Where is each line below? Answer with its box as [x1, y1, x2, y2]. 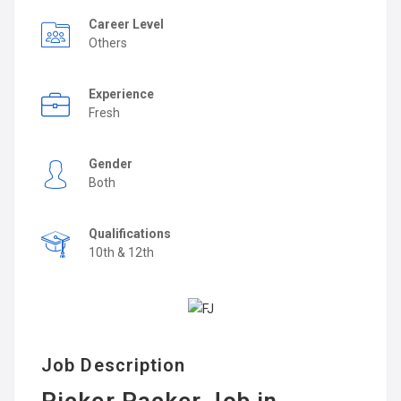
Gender [89, 157, 135, 171]
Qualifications [89, 226, 174, 241]
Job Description [41, 354, 186, 376]
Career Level [89, 17, 166, 31]
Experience [89, 87, 157, 101]
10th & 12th [89, 245, 154, 260]
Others [89, 36, 127, 50]
